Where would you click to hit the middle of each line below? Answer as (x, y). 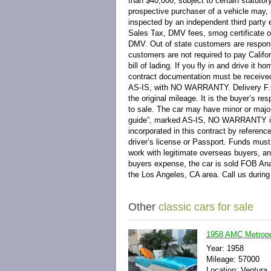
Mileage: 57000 (233, 259)
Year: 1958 (225, 248)
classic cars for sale (206, 207)
